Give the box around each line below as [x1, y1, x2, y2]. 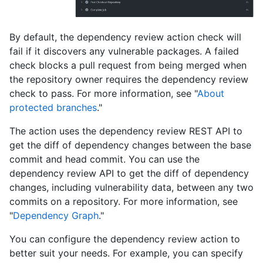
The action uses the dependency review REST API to [9, 124, 242, 137]
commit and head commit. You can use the [9, 153, 200, 165]
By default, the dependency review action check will [9, 31, 241, 43]
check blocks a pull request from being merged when [9, 59, 247, 71]
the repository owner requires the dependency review [9, 73, 248, 85]
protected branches [9, 101, 97, 113]
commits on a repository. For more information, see [9, 195, 238, 207]
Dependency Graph [13, 209, 99, 221]
